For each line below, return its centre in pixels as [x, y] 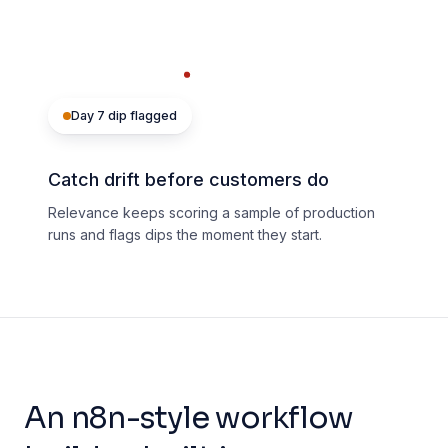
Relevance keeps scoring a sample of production [211, 213]
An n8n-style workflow [188, 418]
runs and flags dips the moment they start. [185, 235]
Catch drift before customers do [188, 180]
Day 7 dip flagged [124, 116]
